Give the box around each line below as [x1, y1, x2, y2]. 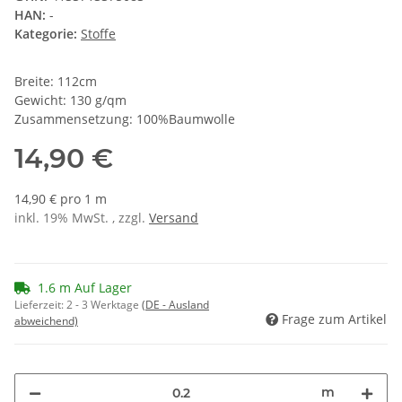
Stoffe [81, 25, 116, 43]
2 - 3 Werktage [66, 297, 142, 313]
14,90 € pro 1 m [14, 190, 107, 208]
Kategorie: [14, 25, 81, 43]
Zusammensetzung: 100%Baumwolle [14, 110, 235, 128]
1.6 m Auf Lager [38, 279, 132, 297]
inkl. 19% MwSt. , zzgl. [14, 209, 149, 227]
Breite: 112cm [14, 73, 97, 91]
